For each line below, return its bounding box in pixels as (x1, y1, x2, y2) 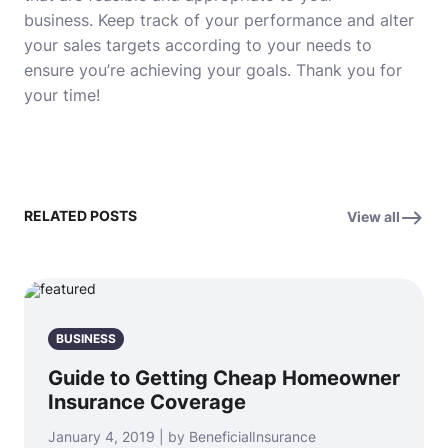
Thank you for (296, 60, 402, 80)
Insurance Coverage (48, 390, 246, 414)
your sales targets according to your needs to (24, 35, 372, 55)
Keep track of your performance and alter (98, 10, 414, 30)
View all (347, 208, 400, 225)
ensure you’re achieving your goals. (24, 60, 291, 80)
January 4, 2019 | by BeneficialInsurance (48, 428, 316, 445)
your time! (24, 85, 100, 105)
